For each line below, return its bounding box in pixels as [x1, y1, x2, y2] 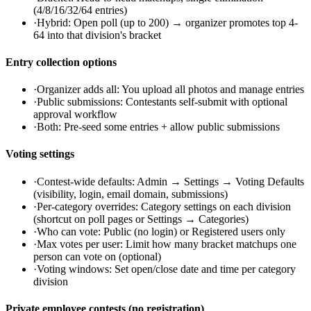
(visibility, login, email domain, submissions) [33, 187, 228, 200]
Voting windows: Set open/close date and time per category [37, 262, 296, 275]
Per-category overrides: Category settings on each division [37, 200, 291, 212]
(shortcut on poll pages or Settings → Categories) [33, 212, 249, 225]
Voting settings [6, 148, 74, 160]
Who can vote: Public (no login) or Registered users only [37, 225, 285, 237]
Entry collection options [6, 56, 117, 68]
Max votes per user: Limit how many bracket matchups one [37, 237, 296, 250]
